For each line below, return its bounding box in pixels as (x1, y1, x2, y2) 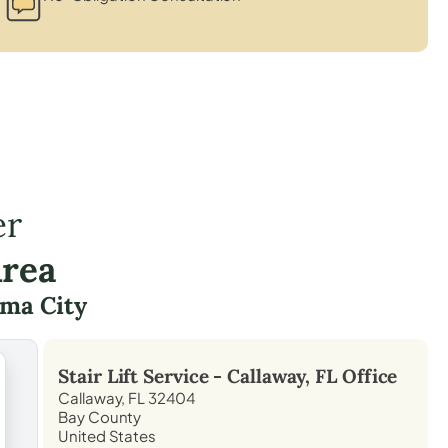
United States (58, 425, 156, 445)
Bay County (58, 406, 142, 426)
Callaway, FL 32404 (58, 387, 195, 407)
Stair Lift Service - (58, 363, 228, 388)
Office (337, 363, 398, 388)
